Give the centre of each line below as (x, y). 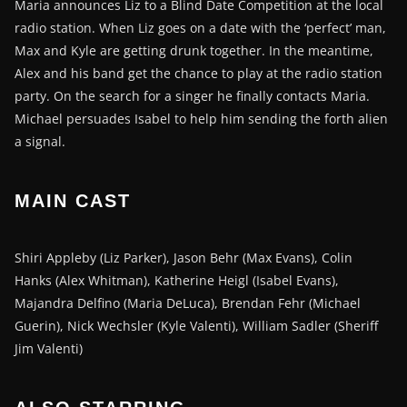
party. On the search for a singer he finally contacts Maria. (192, 95)
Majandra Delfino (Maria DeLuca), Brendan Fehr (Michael (188, 303)
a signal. (40, 141)
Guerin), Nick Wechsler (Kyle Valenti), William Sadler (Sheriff (196, 325)
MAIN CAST (73, 200)
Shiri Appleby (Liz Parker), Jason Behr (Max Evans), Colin (184, 257)
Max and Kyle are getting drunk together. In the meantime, (194, 50)
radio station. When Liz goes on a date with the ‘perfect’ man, (200, 27)
